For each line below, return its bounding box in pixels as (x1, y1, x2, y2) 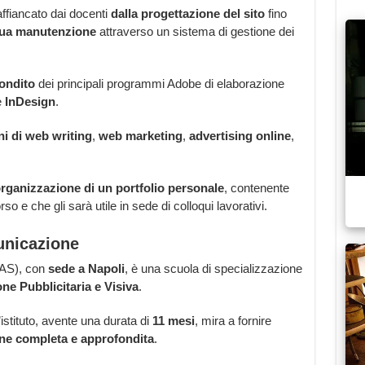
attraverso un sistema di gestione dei (95, 24, 294, 39)
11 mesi (152, 314, 195, 328)
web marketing (98, 129, 182, 143)
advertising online (188, 129, 291, 143)
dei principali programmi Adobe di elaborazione (34, 77, 284, 91)
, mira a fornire (194, 314, 271, 328)
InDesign (4, 95, 55, 109)
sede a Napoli (47, 262, 125, 276)
